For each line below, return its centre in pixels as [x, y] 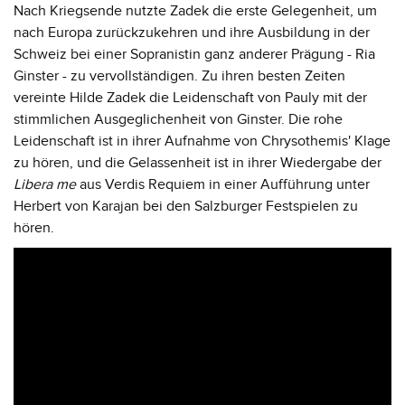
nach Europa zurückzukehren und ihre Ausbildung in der [192, 32]
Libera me [45, 184]
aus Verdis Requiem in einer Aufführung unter [223, 184]
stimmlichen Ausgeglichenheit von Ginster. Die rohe [178, 119]
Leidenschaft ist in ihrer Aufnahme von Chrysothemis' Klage [202, 141]
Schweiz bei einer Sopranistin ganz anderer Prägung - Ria [194, 54]
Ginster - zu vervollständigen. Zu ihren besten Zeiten [179, 75]
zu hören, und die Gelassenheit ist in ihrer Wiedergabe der [198, 162]
